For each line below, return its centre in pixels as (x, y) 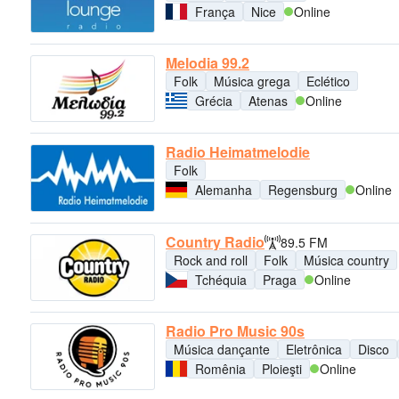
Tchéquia (221, 279)
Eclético (328, 81)
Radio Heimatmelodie (238, 152)
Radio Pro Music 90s (235, 330)
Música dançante (222, 349)
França (215, 11)
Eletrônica (314, 349)
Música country (346, 260)
